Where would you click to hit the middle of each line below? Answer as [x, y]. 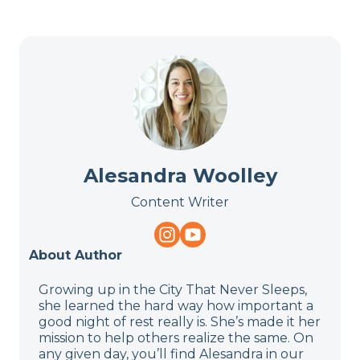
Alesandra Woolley [180, 176]
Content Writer [180, 202]
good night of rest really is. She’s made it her [180, 322]
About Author [76, 256]
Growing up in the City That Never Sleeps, [173, 290]
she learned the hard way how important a [176, 306]
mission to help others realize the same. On [176, 338]
